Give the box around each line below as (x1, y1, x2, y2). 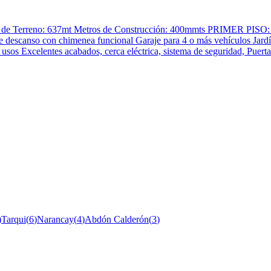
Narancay (37, 214, 74, 224)
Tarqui (1, 214, 26, 224)
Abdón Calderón (85, 214, 149, 224)
